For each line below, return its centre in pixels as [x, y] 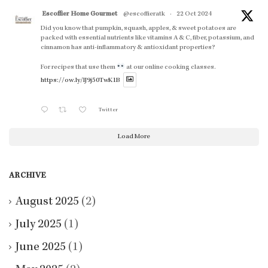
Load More [134, 137]
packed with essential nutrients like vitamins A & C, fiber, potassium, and [147, 39]
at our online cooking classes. [170, 68]
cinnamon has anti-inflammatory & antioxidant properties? [128, 48]
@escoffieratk [144, 15]
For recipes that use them [79, 68]
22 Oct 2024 [194, 15]
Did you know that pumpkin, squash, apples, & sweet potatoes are [138, 29]
